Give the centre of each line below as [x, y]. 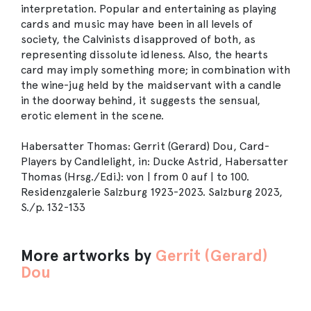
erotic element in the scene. [92, 116]
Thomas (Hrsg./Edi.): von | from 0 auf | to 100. [135, 177]
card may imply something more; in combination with [155, 70]
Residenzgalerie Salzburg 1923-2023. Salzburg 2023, [152, 192]
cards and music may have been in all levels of [137, 24]
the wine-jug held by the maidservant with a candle [151, 85]
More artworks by [89, 255]
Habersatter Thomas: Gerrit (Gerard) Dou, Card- [145, 146]
